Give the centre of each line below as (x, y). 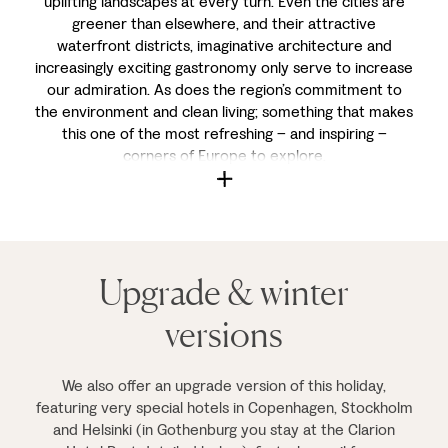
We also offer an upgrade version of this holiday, (224, 385)
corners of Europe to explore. (224, 155)
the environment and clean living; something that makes (224, 111)
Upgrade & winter (224, 292)
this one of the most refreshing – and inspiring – (224, 133)
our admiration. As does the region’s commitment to (224, 89)
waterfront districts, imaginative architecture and (224, 45)
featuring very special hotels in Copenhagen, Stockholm (224, 407)
